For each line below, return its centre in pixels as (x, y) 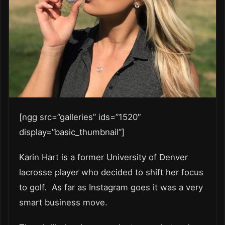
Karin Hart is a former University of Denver (103, 157)
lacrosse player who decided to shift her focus (111, 172)
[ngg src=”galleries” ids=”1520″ (80, 117)
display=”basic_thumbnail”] (73, 132)
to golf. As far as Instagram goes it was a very (111, 187)
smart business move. (63, 202)
